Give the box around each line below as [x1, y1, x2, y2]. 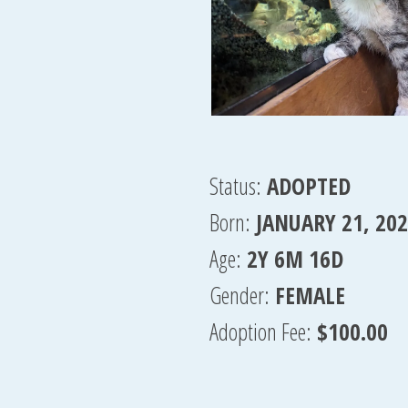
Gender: [209, 280, 270, 311]
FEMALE [274, 280, 345, 311]
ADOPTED [266, 170, 351, 201]
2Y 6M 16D [246, 243, 343, 274]
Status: [209, 170, 261, 201]
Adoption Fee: [209, 316, 311, 347]
